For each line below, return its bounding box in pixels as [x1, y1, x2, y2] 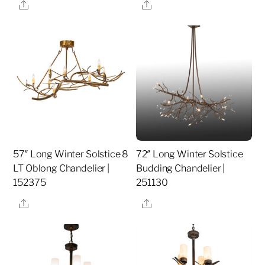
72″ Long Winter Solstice [136, 148, 243, 160]
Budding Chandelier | [136, 163, 225, 174]
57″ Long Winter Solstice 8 [13, 148, 129, 160]
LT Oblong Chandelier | [13, 163, 109, 174]
